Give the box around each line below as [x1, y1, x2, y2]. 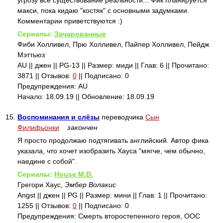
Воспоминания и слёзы [17, 113, 100, 121]
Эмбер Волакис [65, 181, 116, 189]
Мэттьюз [17, 51, 45, 59]
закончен [67, 123, 98, 131]
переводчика [100, 113, 145, 121]
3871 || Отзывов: [17, 72, 73, 80]
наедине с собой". [17, 157, 77, 165]
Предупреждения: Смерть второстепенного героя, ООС [17, 212, 200, 220]
